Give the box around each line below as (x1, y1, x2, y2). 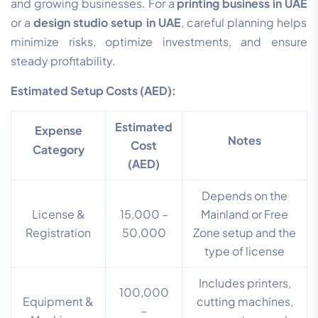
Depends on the (202, 188, 287, 204)
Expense (34, 123, 82, 138)
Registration (26, 225, 91, 241)
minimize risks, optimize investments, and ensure (11, 34, 307, 50)
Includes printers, (198, 275, 291, 291)
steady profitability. (11, 53, 116, 69)
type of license (204, 243, 285, 259)
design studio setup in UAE (33, 15, 181, 31)
